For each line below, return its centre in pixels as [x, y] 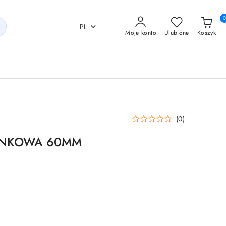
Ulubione [177, 33]
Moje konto [141, 33]
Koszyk [206, 33]
